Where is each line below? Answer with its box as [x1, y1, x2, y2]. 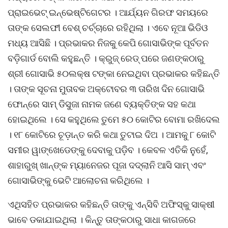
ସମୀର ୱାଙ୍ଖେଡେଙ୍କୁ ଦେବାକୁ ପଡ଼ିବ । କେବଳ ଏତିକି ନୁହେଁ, [8, 145, 208, 155]
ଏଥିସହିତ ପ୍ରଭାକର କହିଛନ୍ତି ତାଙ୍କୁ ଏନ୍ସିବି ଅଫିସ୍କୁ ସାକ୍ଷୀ [8, 199, 215, 210]
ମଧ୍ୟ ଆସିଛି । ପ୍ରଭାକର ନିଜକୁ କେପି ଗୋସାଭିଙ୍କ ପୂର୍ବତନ [8, 38, 209, 48]
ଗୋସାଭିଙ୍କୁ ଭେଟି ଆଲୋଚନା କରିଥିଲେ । [8, 175, 149, 186]
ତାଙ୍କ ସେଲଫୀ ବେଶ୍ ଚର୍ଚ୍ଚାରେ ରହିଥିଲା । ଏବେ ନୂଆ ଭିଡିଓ [8, 22, 208, 33]
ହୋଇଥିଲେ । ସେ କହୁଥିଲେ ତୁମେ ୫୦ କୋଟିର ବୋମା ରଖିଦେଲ [8, 114, 220, 125]
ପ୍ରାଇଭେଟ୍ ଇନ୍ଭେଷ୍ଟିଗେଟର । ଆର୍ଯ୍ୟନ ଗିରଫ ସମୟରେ [8, 7, 208, 18]
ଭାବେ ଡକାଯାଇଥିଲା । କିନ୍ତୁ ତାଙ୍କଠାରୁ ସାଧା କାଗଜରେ [8, 214, 196, 225]
